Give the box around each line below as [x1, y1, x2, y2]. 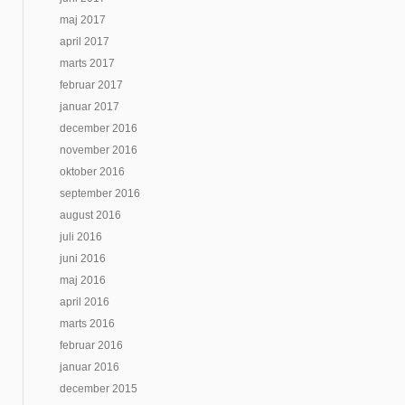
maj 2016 [60, 274, 106, 287]
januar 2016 [60, 361, 119, 373]
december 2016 [60, 122, 137, 135]
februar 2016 [60, 339, 123, 352]
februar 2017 [60, 79, 123, 91]
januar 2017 [60, 100, 119, 113]
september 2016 [60, 187, 140, 200]
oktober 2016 [60, 165, 125, 178]
